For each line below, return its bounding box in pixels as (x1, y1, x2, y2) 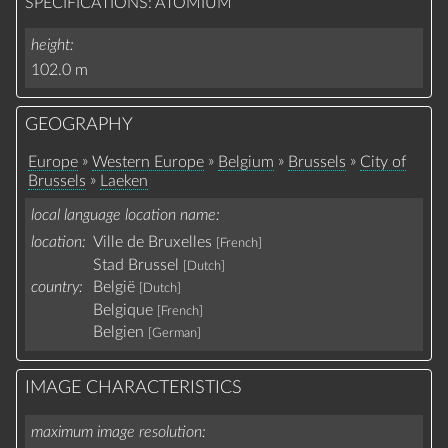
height (31, 36, 71, 53)
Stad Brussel (93, 256, 180, 273)
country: (31, 279, 84, 296)
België (93, 279, 136, 296)
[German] (148, 327, 202, 340)
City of (360, 153, 407, 170)
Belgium (218, 153, 275, 170)
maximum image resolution (31, 423, 203, 440)
